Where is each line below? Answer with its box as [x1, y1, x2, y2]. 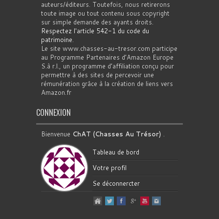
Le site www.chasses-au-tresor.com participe [41, 44, 177, 53]
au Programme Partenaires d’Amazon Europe [41, 53, 174, 62]
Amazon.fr [41, 88, 71, 97]
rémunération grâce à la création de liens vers [41, 79, 173, 88]
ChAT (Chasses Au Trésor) [72, 130, 161, 138]
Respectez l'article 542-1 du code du [41, 26, 149, 35]
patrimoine [41, 35, 72, 44]
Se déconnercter [92, 179, 140, 188]
